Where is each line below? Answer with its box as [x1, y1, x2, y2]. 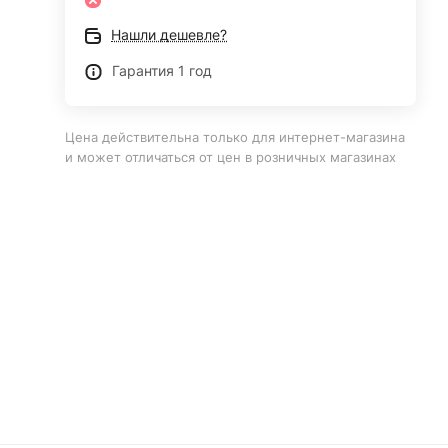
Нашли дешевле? [111, 26, 228, 43]
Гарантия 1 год [112, 62, 213, 79]
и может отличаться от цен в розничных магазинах [65, 149, 397, 165]
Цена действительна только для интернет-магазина [65, 129, 406, 145]
